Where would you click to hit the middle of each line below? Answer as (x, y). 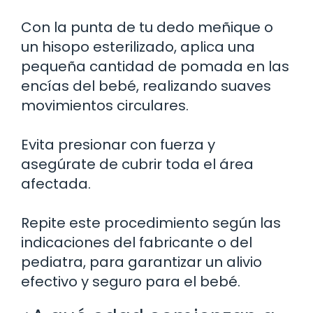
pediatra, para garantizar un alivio (141, 262)
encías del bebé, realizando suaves (146, 86)
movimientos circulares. (105, 105)
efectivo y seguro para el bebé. (131, 281)
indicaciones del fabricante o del (137, 242)
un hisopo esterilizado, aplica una (138, 46)
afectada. (56, 183)
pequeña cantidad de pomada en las (155, 66)
